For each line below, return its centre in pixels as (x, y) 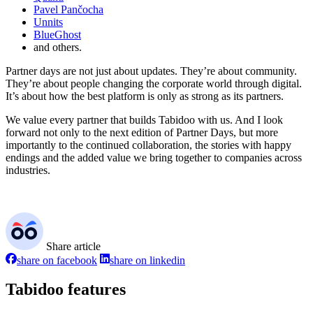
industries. (28, 170)
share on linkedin (147, 260)
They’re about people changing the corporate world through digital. (154, 83)
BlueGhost (57, 34)
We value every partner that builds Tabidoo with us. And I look (144, 119)
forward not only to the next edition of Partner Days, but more (142, 132)
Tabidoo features (66, 290)
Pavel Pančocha (68, 9)
